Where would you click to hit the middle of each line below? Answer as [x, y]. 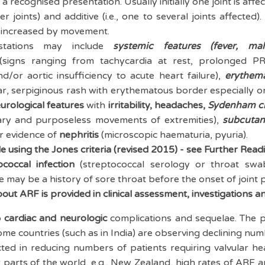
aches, [192, 105]
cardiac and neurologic [56, 218]
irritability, [130, 105]
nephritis [79, 135]
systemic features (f [165, 46]
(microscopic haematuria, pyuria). [174, 135]
